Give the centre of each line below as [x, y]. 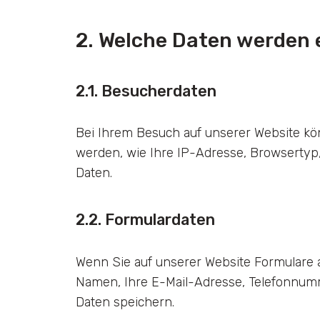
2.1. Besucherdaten [146, 91]
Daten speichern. [125, 301]
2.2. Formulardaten [145, 220]
